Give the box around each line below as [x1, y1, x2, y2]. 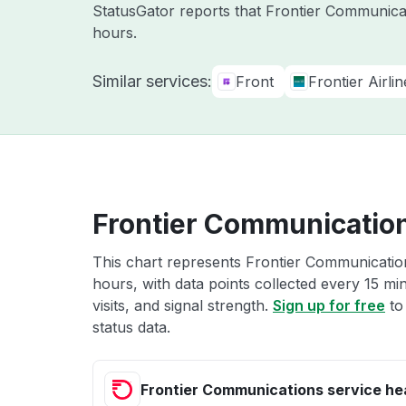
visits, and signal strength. [92, 296, 273, 314]
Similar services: [92, 72, 212, 91]
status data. [92, 318, 170, 336]
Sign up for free [273, 296, 385, 314]
